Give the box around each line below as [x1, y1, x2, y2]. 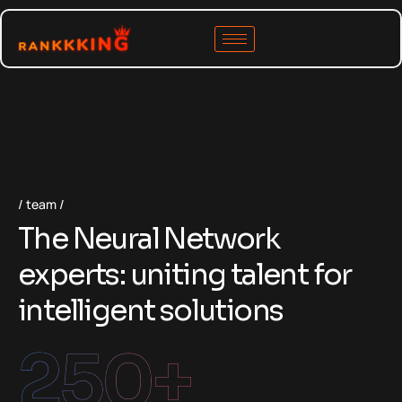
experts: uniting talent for [18, 257, 352, 293]
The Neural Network [18, 221, 280, 258]
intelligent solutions [18, 293, 284, 329]
